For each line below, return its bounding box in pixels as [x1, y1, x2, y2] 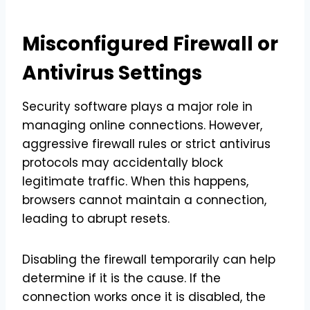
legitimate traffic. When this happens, [22, 172, 248, 190]
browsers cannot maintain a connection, [22, 191, 266, 208]
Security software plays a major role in [22, 98, 253, 115]
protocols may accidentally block [22, 154, 223, 171]
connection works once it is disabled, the [22, 288, 266, 305]
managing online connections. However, [22, 116, 262, 134]
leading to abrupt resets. [22, 210, 173, 227]
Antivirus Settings [22, 59, 202, 86]
